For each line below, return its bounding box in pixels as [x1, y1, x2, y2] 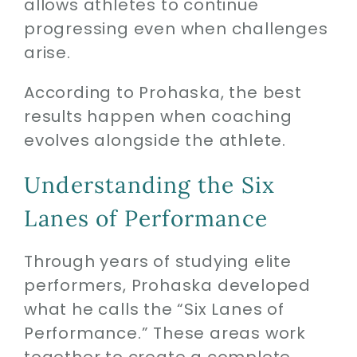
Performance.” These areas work [23, 322, 306, 345]
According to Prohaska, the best [23, 80, 302, 104]
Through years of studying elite [23, 250, 292, 273]
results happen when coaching [23, 104, 292, 127]
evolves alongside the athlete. [23, 128, 286, 151]
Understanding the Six [23, 170, 276, 199]
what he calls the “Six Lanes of [23, 298, 284, 321]
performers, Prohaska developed [23, 274, 311, 297]
